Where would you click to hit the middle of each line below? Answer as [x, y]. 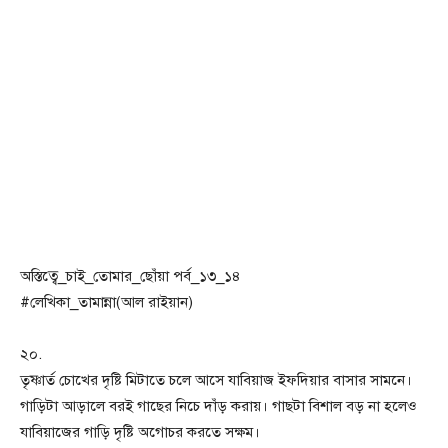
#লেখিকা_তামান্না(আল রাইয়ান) [106, 302]
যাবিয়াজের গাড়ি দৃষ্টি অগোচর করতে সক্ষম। [140, 432]
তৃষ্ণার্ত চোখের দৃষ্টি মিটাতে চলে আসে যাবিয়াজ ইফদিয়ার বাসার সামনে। [216, 380]
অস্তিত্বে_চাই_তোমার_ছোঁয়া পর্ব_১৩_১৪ [130, 276]
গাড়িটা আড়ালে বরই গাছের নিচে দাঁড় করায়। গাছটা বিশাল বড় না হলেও [218, 406]
